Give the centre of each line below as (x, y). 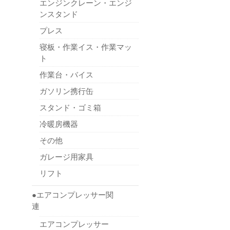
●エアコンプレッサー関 (73, 195)
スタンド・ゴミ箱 (70, 107)
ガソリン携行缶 (66, 91)
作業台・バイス (66, 74)
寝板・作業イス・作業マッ (86, 47)
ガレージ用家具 (66, 157)
